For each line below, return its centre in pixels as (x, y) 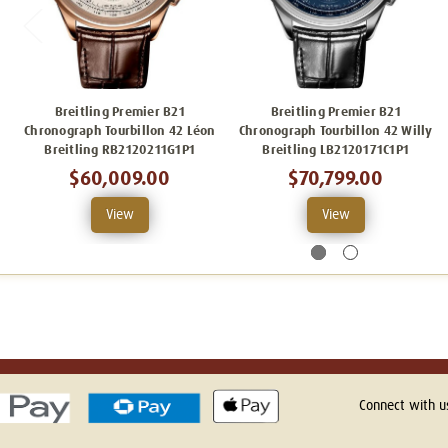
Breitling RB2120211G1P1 (120, 150)
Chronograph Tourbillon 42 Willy (335, 131)
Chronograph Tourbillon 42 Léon (120, 131)
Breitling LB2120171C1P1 (336, 150)
